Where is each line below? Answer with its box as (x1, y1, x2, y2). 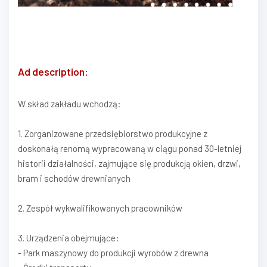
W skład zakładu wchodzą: (18, 98, 121, 110)
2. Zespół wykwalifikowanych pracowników (18, 203, 182, 214)
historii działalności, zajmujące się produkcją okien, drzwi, (18, 158, 241, 169)
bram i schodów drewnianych (18, 173, 131, 184)
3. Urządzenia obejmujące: (18, 232, 119, 244)
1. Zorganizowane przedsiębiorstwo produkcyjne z (18, 128, 207, 139)
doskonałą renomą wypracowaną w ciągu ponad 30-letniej (18, 143, 241, 154)
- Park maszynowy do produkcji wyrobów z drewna (18, 247, 209, 259)
